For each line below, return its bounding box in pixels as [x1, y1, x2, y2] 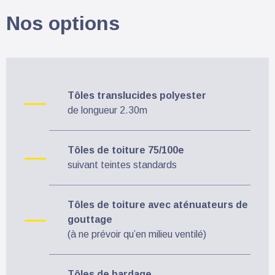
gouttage [68, 214, 112, 225]
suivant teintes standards [68, 159, 177, 170]
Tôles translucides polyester [68, 90, 206, 101]
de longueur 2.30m [68, 104, 147, 115]
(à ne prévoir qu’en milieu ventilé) [68, 228, 206, 239]
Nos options [6, 12, 120, 34]
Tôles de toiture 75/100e [68, 144, 184, 155]
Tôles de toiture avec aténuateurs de [68, 199, 248, 210]
